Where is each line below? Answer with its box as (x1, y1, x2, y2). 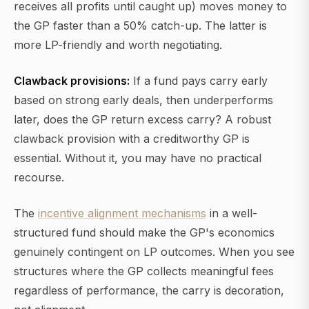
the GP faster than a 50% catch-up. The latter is (14, 19, 267, 33)
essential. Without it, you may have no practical (14, 151, 261, 166)
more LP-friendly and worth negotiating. (14, 38, 222, 52)
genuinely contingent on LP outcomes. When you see (14, 245, 295, 259)
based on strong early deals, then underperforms (14, 93, 273, 108)
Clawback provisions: (14, 74, 130, 88)
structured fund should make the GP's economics (14, 226, 275, 240)
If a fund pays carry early (130, 74, 268, 88)
